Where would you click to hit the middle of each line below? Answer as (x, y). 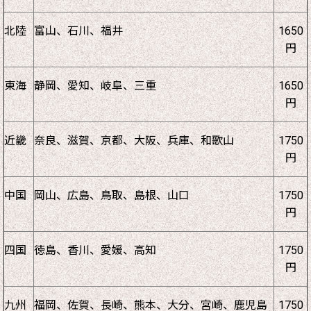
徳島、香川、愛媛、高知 (95, 250)
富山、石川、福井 (78, 31)
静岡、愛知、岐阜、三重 (95, 85)
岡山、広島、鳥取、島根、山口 (112, 195)
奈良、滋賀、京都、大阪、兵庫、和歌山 (134, 140)
